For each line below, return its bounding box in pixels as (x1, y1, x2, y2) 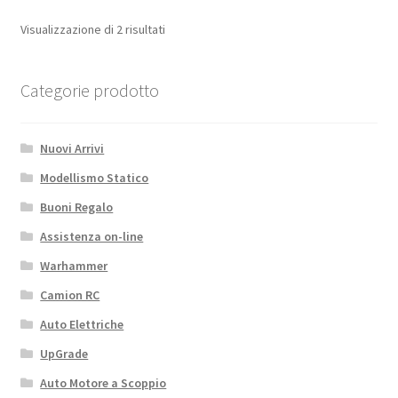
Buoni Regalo (40, 199, 114, 216)
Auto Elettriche (40, 316, 124, 333)
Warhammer (40, 258, 108, 275)
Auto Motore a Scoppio (40, 375, 167, 392)
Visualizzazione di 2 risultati (20, 20, 165, 37)
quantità (168, 15, 221, 34)
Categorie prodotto (20, 78, 159, 101)
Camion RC (40, 287, 100, 304)
